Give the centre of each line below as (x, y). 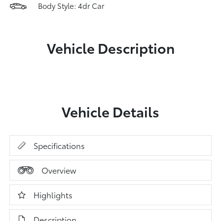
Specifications (59, 145)
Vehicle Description (110, 47)
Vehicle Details (110, 111)
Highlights (53, 195)
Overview (59, 170)
